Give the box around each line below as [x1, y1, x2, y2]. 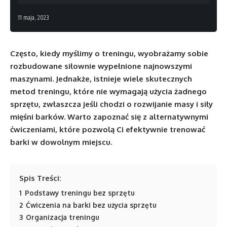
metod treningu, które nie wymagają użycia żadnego [10, 86, 207, 96]
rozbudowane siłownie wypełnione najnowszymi [10, 61, 192, 71]
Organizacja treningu [26, 212, 99, 221]
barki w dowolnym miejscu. [10, 137, 112, 147]
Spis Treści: [19, 173, 61, 183]
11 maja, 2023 [18, 13, 49, 21]
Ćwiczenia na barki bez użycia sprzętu [26, 200, 157, 209]
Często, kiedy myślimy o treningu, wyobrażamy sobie [10, 48, 208, 58]
